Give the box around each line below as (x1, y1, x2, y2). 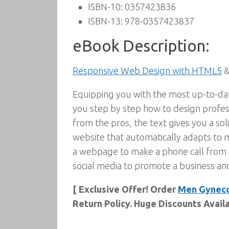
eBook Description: (73, 37, 209, 55)
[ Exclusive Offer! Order (73, 184, 178, 194)
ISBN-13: (88, 16, 123, 26)
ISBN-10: (88, 2, 123, 12)
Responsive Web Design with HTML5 (73, 65, 222, 76)
